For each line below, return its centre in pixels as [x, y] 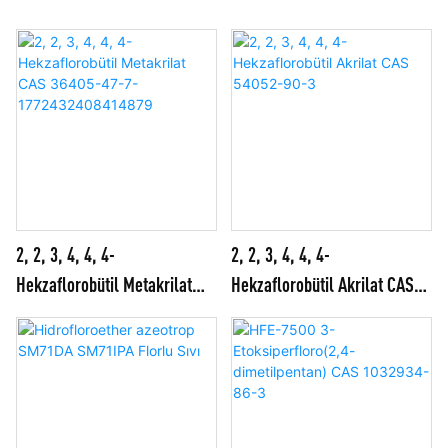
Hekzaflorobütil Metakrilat [104, 284]
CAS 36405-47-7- [72, 314]
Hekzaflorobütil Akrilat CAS [322, 284]
